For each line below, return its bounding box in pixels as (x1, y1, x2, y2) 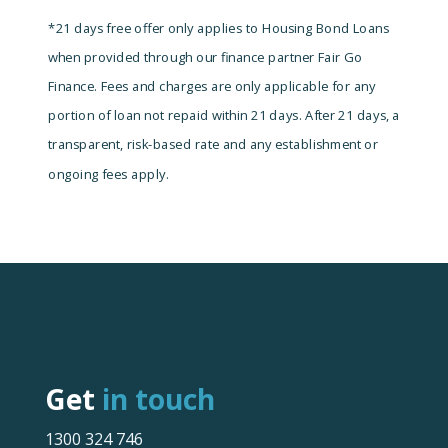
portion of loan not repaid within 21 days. (47, 106, 302, 125)
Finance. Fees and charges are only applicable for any (47, 77, 376, 96)
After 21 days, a (301, 106, 401, 125)
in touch (94, 380, 215, 419)
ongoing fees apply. (47, 164, 169, 184)
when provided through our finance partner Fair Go (47, 48, 363, 67)
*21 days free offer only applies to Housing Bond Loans (47, 19, 390, 38)
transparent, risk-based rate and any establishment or (47, 135, 379, 155)
